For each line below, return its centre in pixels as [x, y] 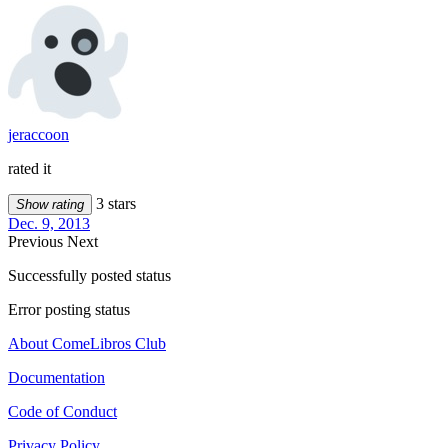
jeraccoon [38, 134]
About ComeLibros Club [87, 343]
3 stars [114, 203]
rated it [29, 168]
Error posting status [69, 309]
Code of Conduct [62, 411]
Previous [37, 241]
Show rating [50, 204]
